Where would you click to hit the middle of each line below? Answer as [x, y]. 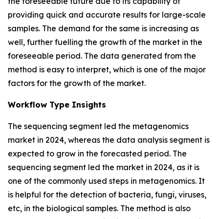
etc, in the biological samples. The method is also [99, 208]
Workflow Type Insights [57, 104]
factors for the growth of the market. [77, 83]
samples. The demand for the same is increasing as [103, 28]
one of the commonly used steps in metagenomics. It [106, 181]
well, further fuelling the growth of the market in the [105, 42]
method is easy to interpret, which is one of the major [107, 69]
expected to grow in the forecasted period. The [97, 153]
